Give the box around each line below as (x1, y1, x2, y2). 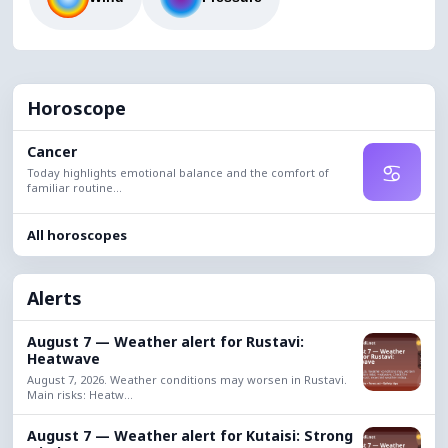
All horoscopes (27, 226, 127, 244)
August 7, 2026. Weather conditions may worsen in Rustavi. (27, 372, 347, 387)
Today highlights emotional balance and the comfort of (27, 165, 329, 180)
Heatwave (27, 349, 100, 368)
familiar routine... (27, 180, 122, 195)
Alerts (27, 286, 82, 310)
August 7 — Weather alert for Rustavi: (27, 332, 304, 351)
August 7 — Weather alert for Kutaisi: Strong (27, 426, 353, 445)
